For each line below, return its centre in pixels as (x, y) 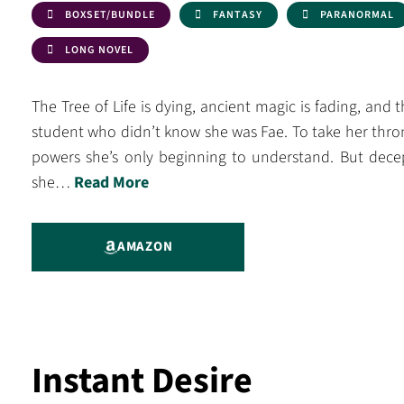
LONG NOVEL (99, 50)
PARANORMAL (357, 15)
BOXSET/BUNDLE (110, 15)
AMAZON (145, 247)
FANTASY (238, 15)
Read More (111, 183)
